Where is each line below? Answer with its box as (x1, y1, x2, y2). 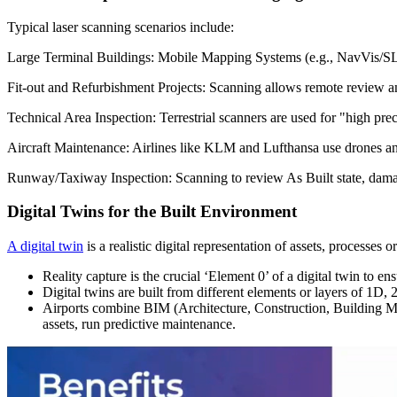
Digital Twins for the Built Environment (7, 202, 297, 222)
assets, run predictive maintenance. (43, 316, 236, 332)
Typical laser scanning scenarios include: (7, 19, 234, 35)
